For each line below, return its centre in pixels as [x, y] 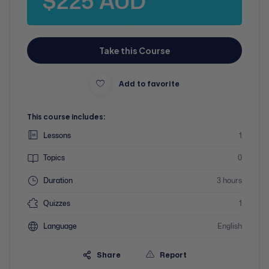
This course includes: [66, 116]
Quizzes [57, 204]
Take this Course [134, 50]
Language [60, 226]
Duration [58, 181]
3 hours [229, 181]
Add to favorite [149, 84]
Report [173, 255]
